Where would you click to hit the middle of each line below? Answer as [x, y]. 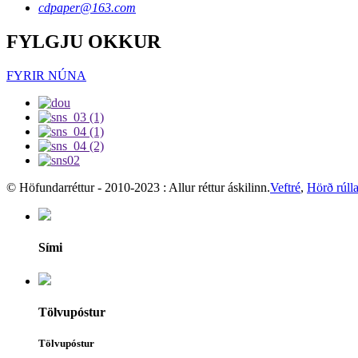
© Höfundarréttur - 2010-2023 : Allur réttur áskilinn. [138, 188]
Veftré [285, 188]
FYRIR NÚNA [46, 76]
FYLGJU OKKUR [84, 42]
